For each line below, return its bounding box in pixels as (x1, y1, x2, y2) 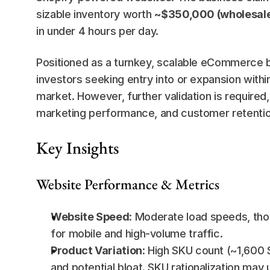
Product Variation (51, 244, 142, 257)
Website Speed (51, 210, 130, 223)
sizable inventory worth (36, 8, 155, 20)
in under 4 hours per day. (36, 25, 159, 37)
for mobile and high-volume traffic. (51, 227, 223, 240)
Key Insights (36, 137, 119, 159)
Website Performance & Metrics (36, 175, 219, 193)
